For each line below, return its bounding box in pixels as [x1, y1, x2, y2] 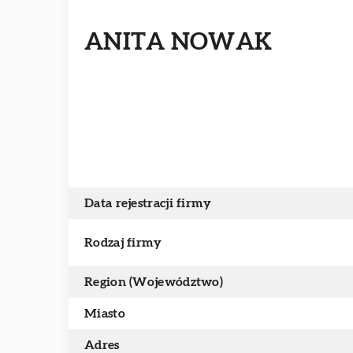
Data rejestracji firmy [84, 197, 212, 210]
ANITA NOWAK [84, 30, 273, 54]
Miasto [84, 307, 125, 320]
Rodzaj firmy [84, 236, 162, 249]
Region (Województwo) [84, 276, 223, 288]
